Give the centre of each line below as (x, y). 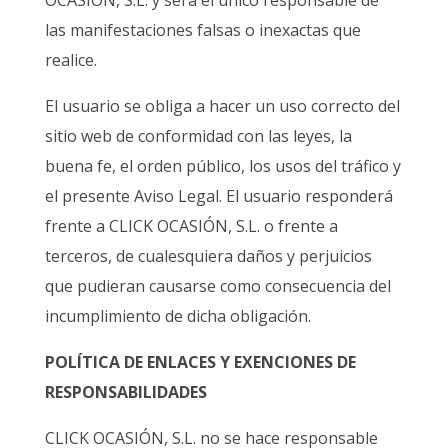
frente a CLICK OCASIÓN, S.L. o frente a (191, 226)
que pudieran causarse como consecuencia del (217, 286)
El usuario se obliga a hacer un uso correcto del (222, 106)
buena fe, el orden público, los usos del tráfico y (222, 166)
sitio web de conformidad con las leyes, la (198, 136)
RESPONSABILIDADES (125, 392)
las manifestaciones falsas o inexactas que (202, 30)
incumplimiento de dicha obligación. (177, 316)
